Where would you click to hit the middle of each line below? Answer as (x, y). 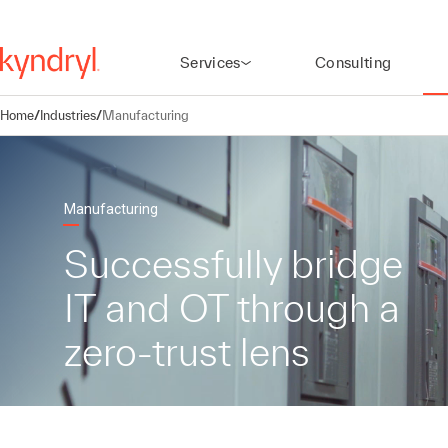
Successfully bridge (233, 264)
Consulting (353, 62)
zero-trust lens (187, 352)
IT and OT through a (232, 308)
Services (210, 62)
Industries (68, 115)
